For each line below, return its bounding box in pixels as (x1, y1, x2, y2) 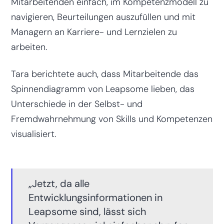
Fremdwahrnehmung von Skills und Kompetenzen (10, 112, 212, 125)
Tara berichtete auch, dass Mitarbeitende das (10, 67, 198, 80)
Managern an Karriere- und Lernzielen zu (10, 25, 177, 38)
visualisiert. (10, 127, 56, 140)
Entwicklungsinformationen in (28, 190, 162, 204)
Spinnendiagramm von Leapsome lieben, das (10, 82, 194, 95)
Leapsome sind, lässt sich (28, 204, 146, 218)
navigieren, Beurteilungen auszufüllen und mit (10, 10, 195, 23)
